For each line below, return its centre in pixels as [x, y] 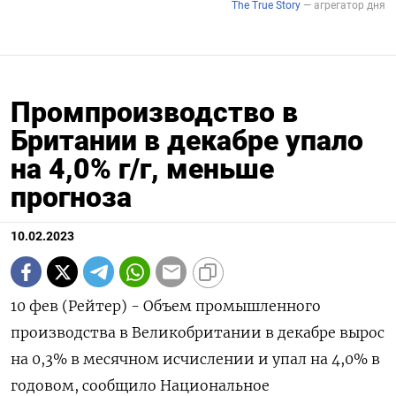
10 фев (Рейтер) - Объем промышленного [166, 306]
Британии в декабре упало [187, 141]
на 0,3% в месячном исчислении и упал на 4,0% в [195, 359]
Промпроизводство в [154, 113]
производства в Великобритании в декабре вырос [198, 333]
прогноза [71, 198]
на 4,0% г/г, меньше [142, 169]
